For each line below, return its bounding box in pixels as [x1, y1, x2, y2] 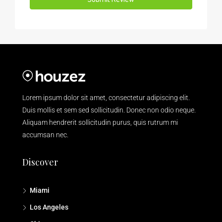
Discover [22, 156, 58, 168]
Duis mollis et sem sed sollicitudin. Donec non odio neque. [22, 106, 196, 114]
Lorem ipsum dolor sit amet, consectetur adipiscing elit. [22, 93, 190, 102]
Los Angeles [30, 203, 68, 211]
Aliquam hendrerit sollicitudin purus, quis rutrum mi [22, 118, 178, 126]
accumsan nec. [22, 130, 68, 139]
